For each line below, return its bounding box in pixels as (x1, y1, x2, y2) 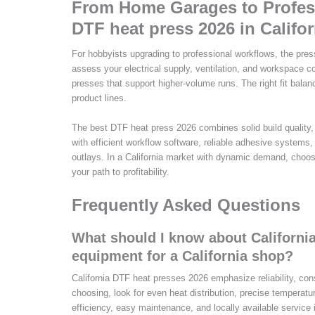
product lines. (72, 92, 127, 103)
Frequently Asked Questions (72, 195, 300, 214)
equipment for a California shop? (72, 247, 293, 264)
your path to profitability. (72, 166, 169, 177)
